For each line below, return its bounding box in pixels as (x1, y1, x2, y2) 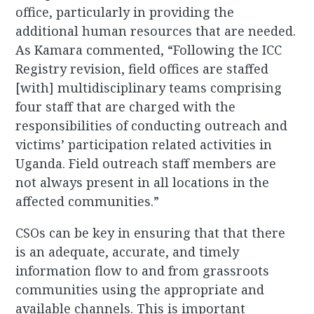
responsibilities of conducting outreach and (15, 117, 288, 135)
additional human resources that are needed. (15, 22, 296, 40)
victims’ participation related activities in (15, 136, 273, 153)
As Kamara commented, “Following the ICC (15, 41, 282, 59)
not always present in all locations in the (15, 174, 270, 191)
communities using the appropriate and (15, 281, 265, 299)
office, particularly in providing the (15, 4, 235, 21)
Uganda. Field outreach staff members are (15, 155, 277, 172)
